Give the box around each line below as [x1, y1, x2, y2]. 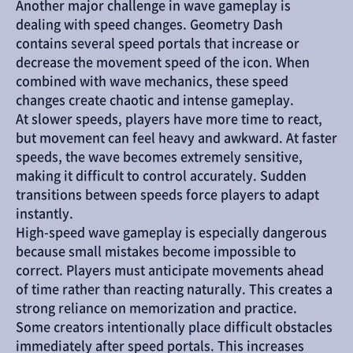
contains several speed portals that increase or [16, 37, 299, 50]
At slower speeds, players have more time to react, [16, 113, 322, 125]
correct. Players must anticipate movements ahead [16, 264, 324, 277]
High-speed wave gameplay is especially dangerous [16, 226, 327, 239]
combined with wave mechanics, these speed [16, 75, 288, 87]
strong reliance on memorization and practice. [16, 302, 297, 314]
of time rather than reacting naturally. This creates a [16, 283, 333, 295]
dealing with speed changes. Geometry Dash [16, 18, 283, 31]
